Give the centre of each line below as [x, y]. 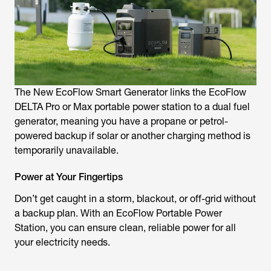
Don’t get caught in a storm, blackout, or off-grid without [135, 198]
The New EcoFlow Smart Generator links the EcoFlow [130, 92]
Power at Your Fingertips [69, 177]
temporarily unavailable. [67, 150]
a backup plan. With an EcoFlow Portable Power [118, 213]
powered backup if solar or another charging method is [132, 135]
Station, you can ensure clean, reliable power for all [125, 227]
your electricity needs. [62, 242]
